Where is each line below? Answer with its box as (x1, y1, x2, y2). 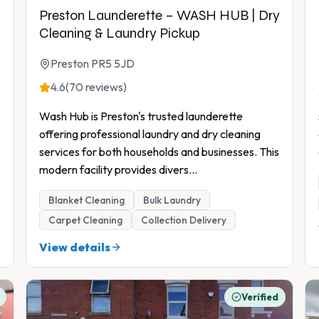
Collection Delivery (141, 214, 226, 227)
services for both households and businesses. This (39, 145, 279, 159)
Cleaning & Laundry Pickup (39, 25, 200, 42)
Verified (241, 291, 278, 303)
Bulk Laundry (143, 194, 201, 207)
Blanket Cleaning (48, 194, 125, 207)
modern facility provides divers (39, 162, 189, 177)
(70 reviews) (66, 80, 127, 95)
